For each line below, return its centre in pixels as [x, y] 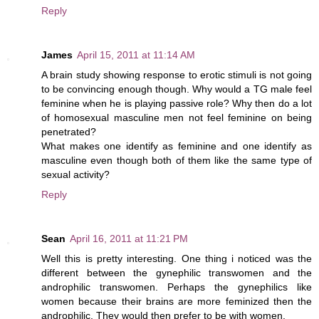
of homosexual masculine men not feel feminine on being [177, 118]
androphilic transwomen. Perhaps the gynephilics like [177, 287]
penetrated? [69, 132]
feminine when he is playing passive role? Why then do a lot [177, 104]
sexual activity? [75, 175]
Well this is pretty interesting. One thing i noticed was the [177, 259]
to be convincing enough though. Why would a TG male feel [177, 89]
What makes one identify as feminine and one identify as [177, 146]
